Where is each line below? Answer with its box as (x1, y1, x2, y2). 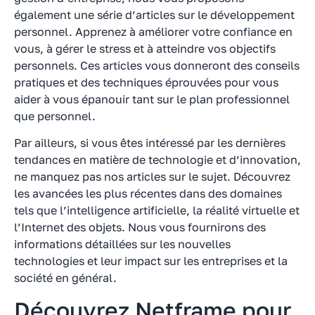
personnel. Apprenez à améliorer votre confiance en (14, 24, 292, 39)
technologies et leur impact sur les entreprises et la (14, 254, 288, 269)
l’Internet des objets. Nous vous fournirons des (14, 220, 266, 235)
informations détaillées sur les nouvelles (14, 237, 231, 252)
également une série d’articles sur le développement (14, 7, 295, 22)
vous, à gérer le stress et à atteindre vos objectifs (14, 41, 276, 56)
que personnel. (14, 108, 96, 123)
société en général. (14, 271, 117, 285)
